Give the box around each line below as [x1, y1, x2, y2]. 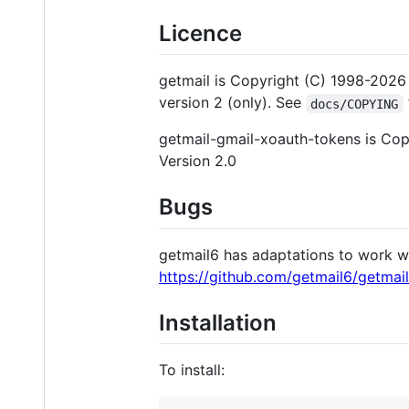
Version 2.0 [159, 152, 236, 171]
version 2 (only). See [159, 93, 306, 112]
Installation [159, 309, 277, 336]
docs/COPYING [310, 96, 399, 111]
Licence [159, 20, 242, 47]
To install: [159, 360, 225, 379]
